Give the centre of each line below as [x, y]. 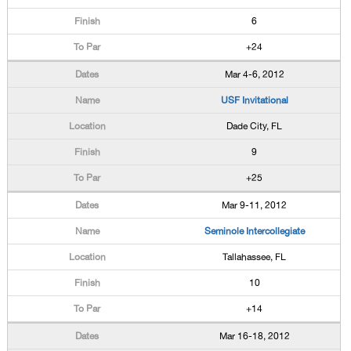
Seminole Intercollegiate [254, 231]
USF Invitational [254, 100]
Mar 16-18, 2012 [254, 336]
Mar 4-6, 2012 [254, 74]
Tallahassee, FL [255, 257]
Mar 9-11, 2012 [255, 205]
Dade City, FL [255, 126]
